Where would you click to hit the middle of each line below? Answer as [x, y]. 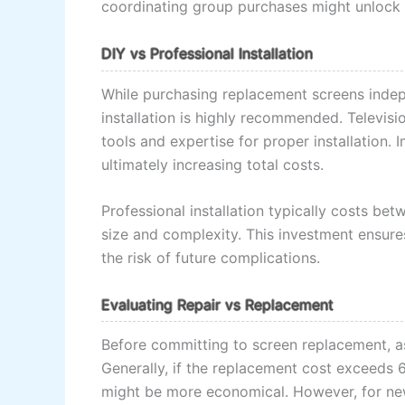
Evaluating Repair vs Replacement [217, 304]
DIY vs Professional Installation [207, 53]
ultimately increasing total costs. [212, 164]
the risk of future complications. [211, 258]
